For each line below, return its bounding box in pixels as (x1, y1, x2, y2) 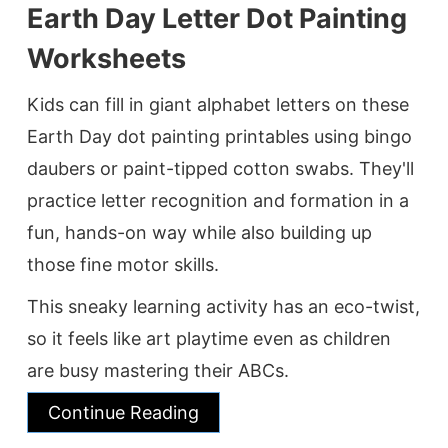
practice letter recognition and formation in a (27, 190, 409, 212)
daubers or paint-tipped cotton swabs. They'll (27, 158, 414, 180)
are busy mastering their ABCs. (27, 360, 289, 382)
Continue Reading (48, 402, 199, 424)
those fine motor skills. (27, 254, 219, 276)
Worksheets (27, 42, 186, 76)
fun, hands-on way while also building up (27, 222, 372, 244)
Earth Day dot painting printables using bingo (27, 126, 412, 148)
